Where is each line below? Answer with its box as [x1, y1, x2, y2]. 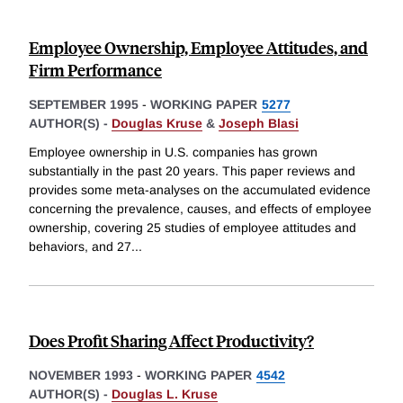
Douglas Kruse [112, 116, 202, 131]
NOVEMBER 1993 [29, 368, 133, 383]
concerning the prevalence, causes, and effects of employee [29, 201, 372, 217]
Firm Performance [29, 58, 162, 82]
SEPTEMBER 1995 [29, 97, 139, 112]
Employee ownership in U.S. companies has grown [29, 145, 318, 160]
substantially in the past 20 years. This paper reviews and [29, 164, 355, 179]
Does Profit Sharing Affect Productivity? [29, 329, 314, 353]
